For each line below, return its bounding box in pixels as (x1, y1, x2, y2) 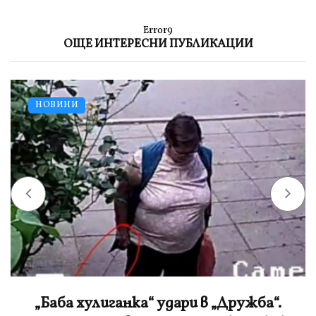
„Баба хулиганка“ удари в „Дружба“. (35, 292, 281, 315)
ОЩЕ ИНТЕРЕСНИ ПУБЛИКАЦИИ (63, 35, 253, 52)
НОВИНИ (35, 98, 78, 111)
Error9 (143, 23, 173, 37)
